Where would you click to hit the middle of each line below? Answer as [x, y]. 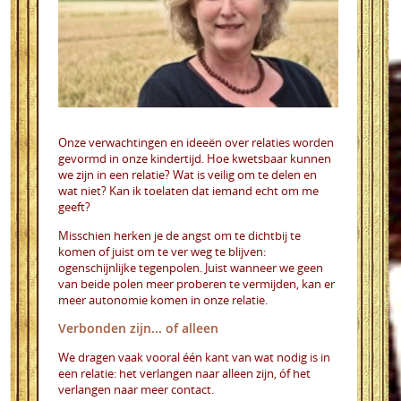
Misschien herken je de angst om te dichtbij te [179, 235]
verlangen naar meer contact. [136, 389]
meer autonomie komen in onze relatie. [163, 299]
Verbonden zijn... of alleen [138, 328]
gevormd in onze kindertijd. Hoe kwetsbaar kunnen [195, 158]
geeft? [74, 206]
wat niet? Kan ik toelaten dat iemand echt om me [188, 190]
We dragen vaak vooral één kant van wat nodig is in [194, 357]
